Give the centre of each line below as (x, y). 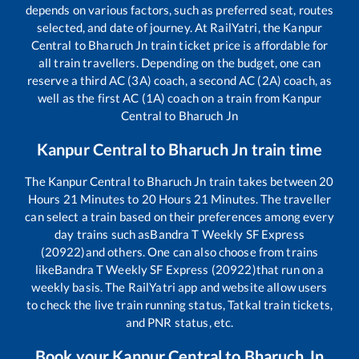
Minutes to (110, 199)
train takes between (263, 182)
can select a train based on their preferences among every (179, 217)
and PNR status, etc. (179, 323)
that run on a (290, 270)
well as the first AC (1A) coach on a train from (160, 98)
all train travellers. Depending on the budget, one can (179, 63)
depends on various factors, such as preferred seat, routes (179, 10)
